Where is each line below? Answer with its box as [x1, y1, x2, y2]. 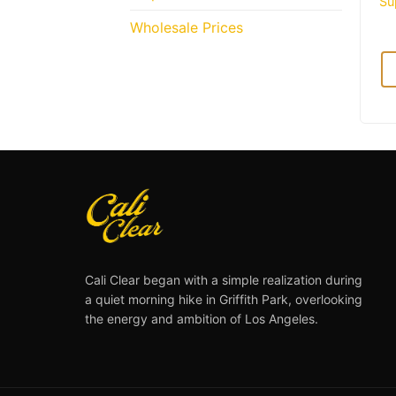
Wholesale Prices [130, 19, 243, 37]
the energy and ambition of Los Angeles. [85, 311, 318, 327]
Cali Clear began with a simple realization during [85, 272, 362, 288]
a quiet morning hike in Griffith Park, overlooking [85, 292, 362, 308]
